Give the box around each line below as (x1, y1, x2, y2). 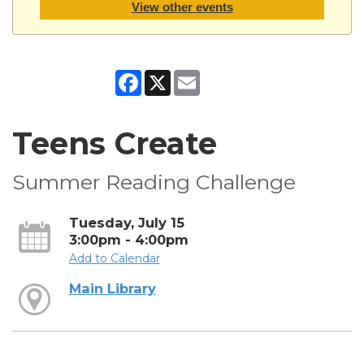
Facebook (141, 68, 197, 84)
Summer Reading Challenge (12, 169, 296, 194)
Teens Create (12, 124, 217, 162)
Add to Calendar (68, 250, 160, 266)
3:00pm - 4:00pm (68, 231, 188, 248)
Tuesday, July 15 (68, 214, 184, 231)
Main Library (68, 279, 156, 297)
